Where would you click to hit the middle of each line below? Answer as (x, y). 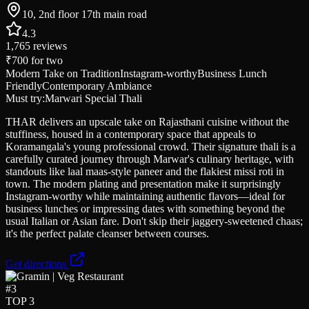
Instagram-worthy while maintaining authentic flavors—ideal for (145, 196)
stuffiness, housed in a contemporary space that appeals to (131, 134)
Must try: (25, 98)
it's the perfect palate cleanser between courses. (107, 233)
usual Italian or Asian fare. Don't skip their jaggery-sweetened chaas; (154, 221)
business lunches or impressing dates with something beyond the (145, 208)
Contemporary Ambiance (97, 86)
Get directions (37, 263)
